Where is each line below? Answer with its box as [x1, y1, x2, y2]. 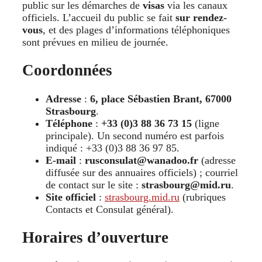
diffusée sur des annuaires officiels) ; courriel [46, 166, 238, 178]
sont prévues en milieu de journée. [22, 36, 171, 48]
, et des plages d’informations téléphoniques [43, 23, 230, 36]
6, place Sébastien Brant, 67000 [90, 92, 232, 105]
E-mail [46, 154, 76, 166]
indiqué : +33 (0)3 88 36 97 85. [46, 142, 182, 154]
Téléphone [46, 117, 92, 129]
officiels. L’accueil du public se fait [22, 11, 175, 23]
